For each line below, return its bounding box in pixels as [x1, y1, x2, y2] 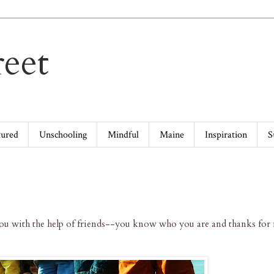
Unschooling [39, 128, 87, 141]
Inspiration [205, 128, 247, 141]
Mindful [108, 128, 139, 141]
